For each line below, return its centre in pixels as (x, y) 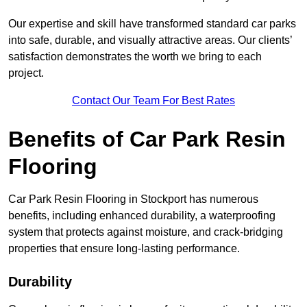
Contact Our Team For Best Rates (153, 101)
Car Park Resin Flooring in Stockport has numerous (133, 199)
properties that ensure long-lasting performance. (124, 249)
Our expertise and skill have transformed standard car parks (152, 24)
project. (26, 73)
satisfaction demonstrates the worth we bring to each (135, 57)
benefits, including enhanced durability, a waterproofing (142, 216)
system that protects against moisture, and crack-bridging (146, 232)
